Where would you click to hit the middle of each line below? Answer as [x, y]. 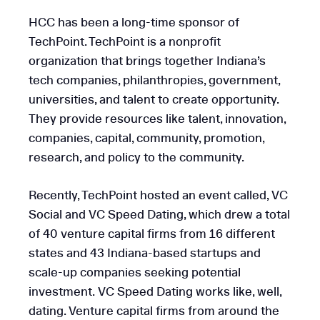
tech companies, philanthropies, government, [154, 80]
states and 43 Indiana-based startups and [145, 253]
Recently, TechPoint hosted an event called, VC [158, 195]
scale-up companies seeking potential [135, 272]
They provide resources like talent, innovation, [157, 119]
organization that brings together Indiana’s [147, 61]
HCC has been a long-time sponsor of [134, 22]
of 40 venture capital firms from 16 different [152, 234]
